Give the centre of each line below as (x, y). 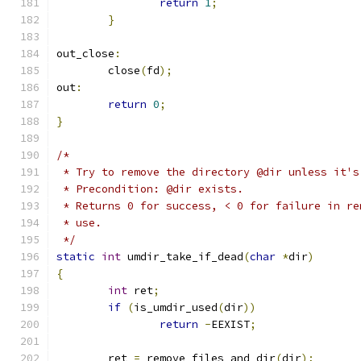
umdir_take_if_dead (182, 257)
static (76, 257)
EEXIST (230, 324)
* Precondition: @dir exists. (150, 189)
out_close (85, 54)
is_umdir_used (176, 307)
